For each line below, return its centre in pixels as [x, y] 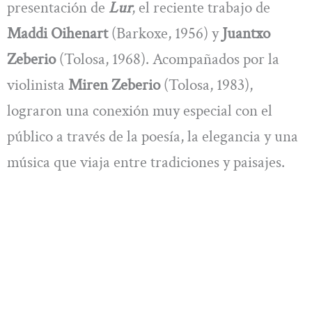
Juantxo [246, 34]
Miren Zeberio [114, 85]
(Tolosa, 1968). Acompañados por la [167, 60]
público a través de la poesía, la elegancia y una [153, 137]
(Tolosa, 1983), [206, 85]
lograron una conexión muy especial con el [140, 111]
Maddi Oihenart [57, 34]
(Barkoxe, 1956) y [165, 34]
